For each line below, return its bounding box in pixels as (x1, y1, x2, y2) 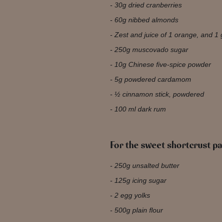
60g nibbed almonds (114, 16, 178, 24)
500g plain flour (114, 206, 163, 214)
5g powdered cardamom (114, 75, 193, 83)
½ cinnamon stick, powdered (114, 90, 204, 98)
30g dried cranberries (114, 1, 182, 9)
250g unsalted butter (114, 162, 179, 169)
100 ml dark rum (114, 105, 166, 113)
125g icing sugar (114, 176, 166, 184)
